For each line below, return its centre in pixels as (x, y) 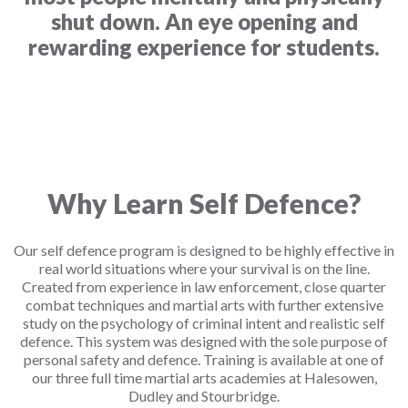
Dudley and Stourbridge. (204, 396)
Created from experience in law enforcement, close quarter (204, 286)
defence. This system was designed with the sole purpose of (204, 341)
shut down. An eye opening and (204, 21)
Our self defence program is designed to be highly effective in (204, 250)
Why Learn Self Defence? (204, 203)
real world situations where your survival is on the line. (204, 268)
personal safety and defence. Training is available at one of (204, 359)
